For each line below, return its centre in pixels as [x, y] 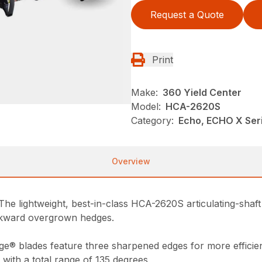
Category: [152, 120]
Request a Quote [187, 14]
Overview [131, 161]
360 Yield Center [202, 92]
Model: [146, 106]
